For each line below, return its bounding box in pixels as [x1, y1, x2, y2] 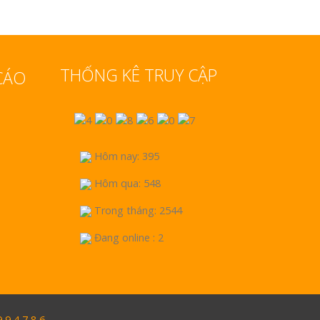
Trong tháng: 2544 [91, 203, 182, 217]
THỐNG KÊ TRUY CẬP [59, 64, 217, 87]
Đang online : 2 [91, 230, 164, 244]
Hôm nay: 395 [91, 149, 159, 163]
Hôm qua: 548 [91, 176, 161, 190]
